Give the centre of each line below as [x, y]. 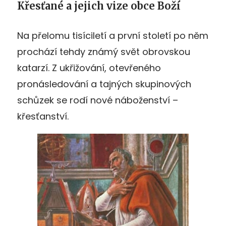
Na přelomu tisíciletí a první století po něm [113, 35]
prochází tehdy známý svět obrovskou [104, 51]
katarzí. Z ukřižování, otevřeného [89, 68]
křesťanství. [43, 116]
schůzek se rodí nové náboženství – [98, 100]
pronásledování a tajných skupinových [104, 84]
